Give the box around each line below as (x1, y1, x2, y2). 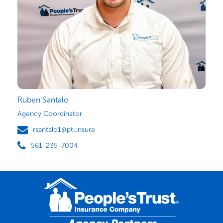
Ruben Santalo (17, 95, 69, 105)
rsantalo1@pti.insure (33, 125, 95, 134)
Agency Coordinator (17, 109, 82, 118)
